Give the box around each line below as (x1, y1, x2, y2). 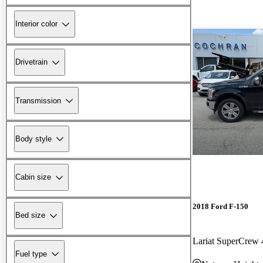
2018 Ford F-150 (193, 201, 248, 211)
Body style (15, 134, 52, 143)
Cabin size (15, 173, 51, 182)
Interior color (15, 19, 58, 29)
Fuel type (15, 249, 47, 258)
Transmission (15, 96, 61, 105)
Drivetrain (15, 58, 48, 67)
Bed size (15, 211, 45, 220)
